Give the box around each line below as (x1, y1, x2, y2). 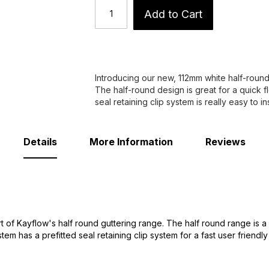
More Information (89, 136, 173, 148)
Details (23, 136, 57, 148)
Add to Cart (144, 8, 203, 21)
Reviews (205, 136, 246, 148)
